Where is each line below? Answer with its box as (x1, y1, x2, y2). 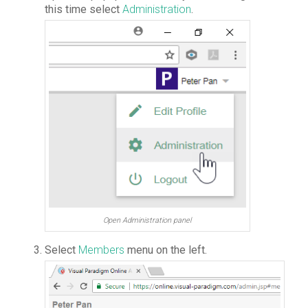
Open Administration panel (103, 215, 192, 225)
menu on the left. (124, 243, 207, 256)
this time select (44, 2, 122, 16)
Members (78, 243, 124, 256)
